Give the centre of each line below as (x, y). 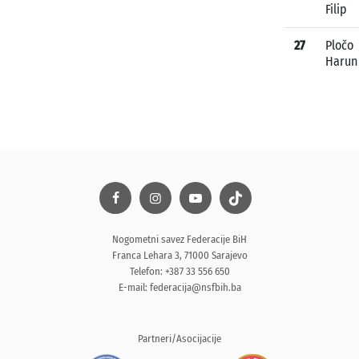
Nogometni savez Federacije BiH (179, 239)
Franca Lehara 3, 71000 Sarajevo (179, 255)
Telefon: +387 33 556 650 (179, 271)
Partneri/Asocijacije (179, 339)
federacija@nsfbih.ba (195, 287)
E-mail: (134, 287)
